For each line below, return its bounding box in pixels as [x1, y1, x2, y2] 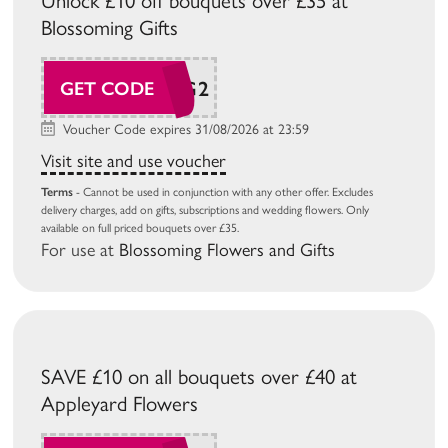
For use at [41, 239, 120, 262]
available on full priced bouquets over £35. [41, 221, 240, 236]
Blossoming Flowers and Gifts [119, 239, 336, 262]
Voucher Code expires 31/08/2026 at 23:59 [59, 121, 310, 139]
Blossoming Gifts [41, 15, 179, 41]
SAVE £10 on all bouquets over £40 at [41, 364, 358, 390]
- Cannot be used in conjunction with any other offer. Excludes [73, 185, 374, 200]
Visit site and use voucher [41, 150, 227, 173]
